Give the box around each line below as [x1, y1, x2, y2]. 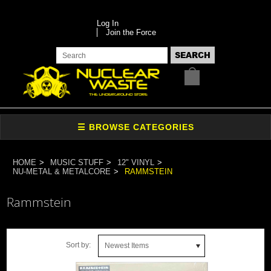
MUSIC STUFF [50, 157, 104, 167]
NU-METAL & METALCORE [13, 166, 111, 176]
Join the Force [105, 28, 156, 37]
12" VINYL [117, 157, 155, 167]
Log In [96, 19, 119, 28]
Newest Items [105, 241, 149, 250]
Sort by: [66, 240, 91, 249]
